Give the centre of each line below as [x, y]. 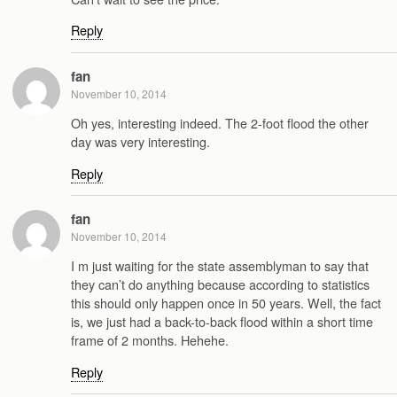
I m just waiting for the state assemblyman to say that [220, 266]
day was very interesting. [140, 142]
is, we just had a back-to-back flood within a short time [222, 322]
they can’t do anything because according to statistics [220, 284]
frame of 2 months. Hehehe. [150, 340]
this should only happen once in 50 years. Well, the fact [226, 303]
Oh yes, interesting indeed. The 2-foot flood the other [220, 123]
